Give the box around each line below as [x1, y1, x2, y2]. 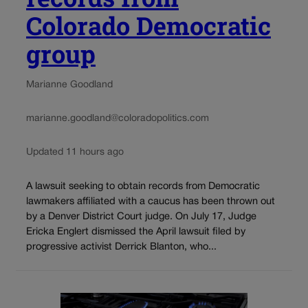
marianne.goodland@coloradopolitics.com [26, 114, 209, 124]
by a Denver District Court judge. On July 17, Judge [26, 212, 256, 221]
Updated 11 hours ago [26, 148, 124, 157]
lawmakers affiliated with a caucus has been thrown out [26, 197, 275, 206]
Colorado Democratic [26, 9, 271, 43]
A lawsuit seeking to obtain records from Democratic [26, 181, 260, 191]
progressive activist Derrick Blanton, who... [26, 242, 217, 252]
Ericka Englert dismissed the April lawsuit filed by [26, 227, 245, 236]
